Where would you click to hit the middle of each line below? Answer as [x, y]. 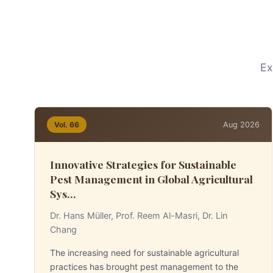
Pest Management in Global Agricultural [151, 179]
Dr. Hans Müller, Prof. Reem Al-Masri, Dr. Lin [139, 215]
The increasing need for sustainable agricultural [144, 253]
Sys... [63, 193]
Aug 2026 [241, 124]
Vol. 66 [67, 125]
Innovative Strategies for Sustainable [143, 164]
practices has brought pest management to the [144, 267]
